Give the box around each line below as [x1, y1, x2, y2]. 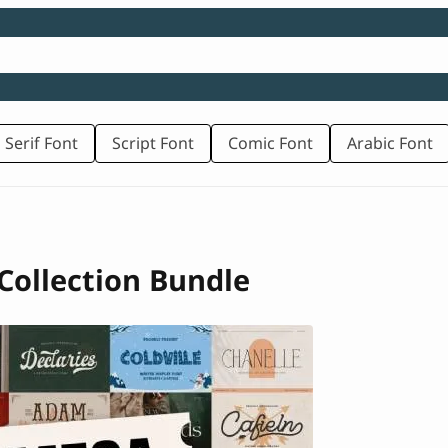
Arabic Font [347, 132, 433, 155]
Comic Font [228, 132, 313, 155]
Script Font [112, 132, 194, 155]
